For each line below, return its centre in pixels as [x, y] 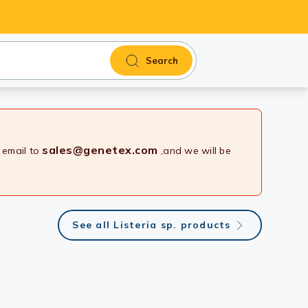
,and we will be [194, 150]
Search [162, 60]
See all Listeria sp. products [152, 225]
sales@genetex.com [100, 150]
